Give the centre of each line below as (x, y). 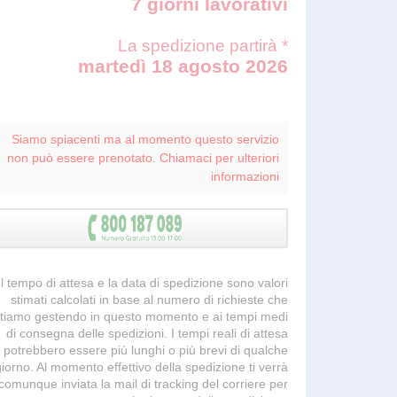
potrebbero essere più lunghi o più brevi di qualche (146, 350)
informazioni (245, 176)
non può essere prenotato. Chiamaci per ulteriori (143, 158)
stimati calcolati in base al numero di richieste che (149, 300)
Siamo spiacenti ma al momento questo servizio (145, 139)
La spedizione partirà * (203, 46)
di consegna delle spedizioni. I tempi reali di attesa (147, 333)
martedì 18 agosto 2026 (183, 66)
